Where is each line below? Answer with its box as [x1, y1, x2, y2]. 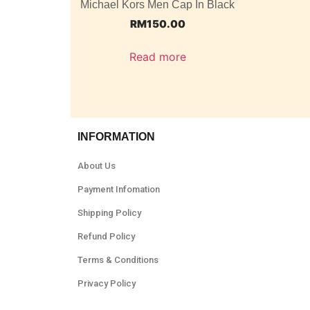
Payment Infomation [77, 184, 160, 195]
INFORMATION [77, 131, 155, 143]
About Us [77, 161, 116, 172]
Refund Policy [77, 231, 135, 242]
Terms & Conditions [77, 255, 158, 266]
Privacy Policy [77, 278, 136, 289]
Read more [129, 49, 186, 64]
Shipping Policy [77, 208, 141, 219]
